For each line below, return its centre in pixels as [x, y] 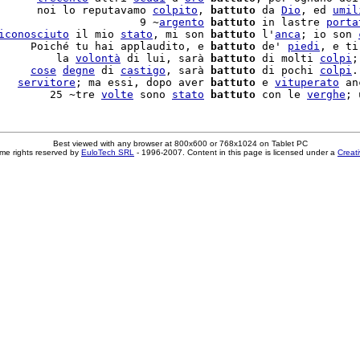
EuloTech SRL [108, 152]
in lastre [291, 22]
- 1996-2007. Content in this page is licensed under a [236, 152]
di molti [288, 58]
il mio [95, 34]
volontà [98, 58]
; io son [329, 34]
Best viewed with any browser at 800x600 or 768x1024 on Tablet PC [180, 143]
